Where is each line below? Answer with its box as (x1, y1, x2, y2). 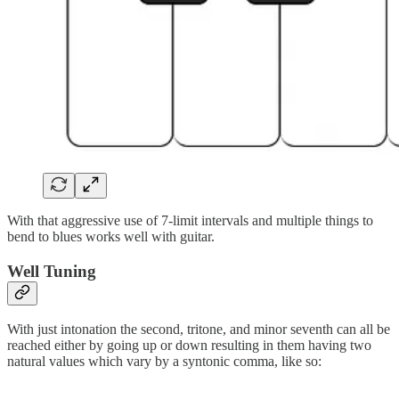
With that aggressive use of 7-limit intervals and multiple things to (7, 212, 373, 228)
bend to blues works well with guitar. (7, 228, 215, 244)
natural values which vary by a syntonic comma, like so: (7, 354, 322, 370)
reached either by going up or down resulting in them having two (7, 338, 371, 354)
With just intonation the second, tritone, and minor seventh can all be (7, 322, 390, 338)
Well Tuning (7, 261, 96, 281)
